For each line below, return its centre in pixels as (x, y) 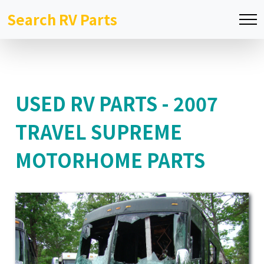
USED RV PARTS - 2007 (117, 103)
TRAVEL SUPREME (99, 131)
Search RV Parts (62, 19)
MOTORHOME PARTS (110, 159)
